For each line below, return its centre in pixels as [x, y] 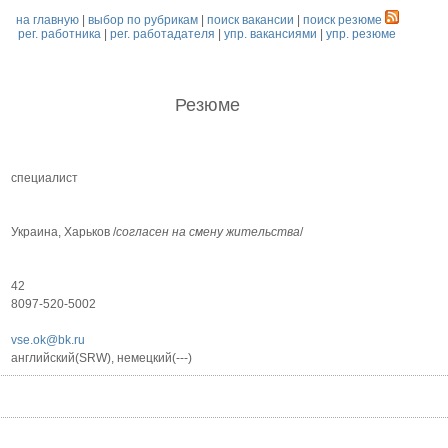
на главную [47, 20]
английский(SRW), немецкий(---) [102, 358]
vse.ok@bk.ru [48, 340]
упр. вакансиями [271, 34]
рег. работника [60, 34]
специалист [45, 178]
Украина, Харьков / [64, 232]
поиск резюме [342, 20]
